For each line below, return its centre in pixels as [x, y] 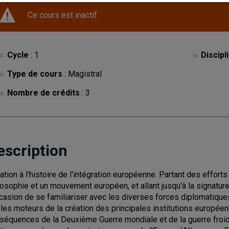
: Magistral [82, 74]
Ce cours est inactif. [63, 15]
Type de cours [35, 74]
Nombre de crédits [43, 93]
